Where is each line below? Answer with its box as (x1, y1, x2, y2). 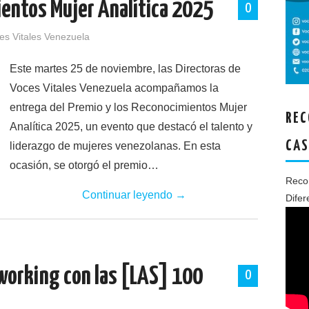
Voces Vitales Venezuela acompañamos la (10, 82, 219, 94)
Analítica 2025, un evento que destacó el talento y (10, 121, 252, 132)
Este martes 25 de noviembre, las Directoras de (10, 63, 241, 74)
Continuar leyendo (81, 189, 175, 201)
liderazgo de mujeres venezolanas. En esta (10, 140, 221, 152)
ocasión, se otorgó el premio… (10, 159, 159, 171)
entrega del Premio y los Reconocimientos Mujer (10, 101, 247, 113)
